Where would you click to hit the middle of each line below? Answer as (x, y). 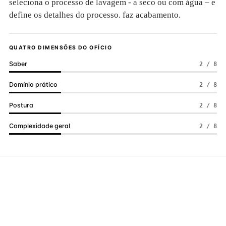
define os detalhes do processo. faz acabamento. (95, 15)
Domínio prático (33, 84)
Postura (21, 105)
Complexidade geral (40, 126)
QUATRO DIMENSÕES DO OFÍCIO (61, 48)
